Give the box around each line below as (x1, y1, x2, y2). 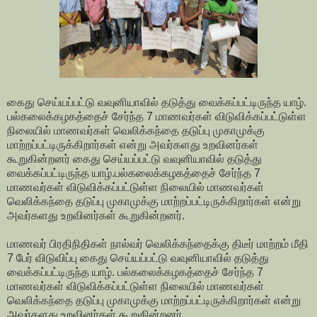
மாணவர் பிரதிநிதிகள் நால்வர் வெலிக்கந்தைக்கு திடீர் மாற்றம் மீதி (7, 238, 309, 250)
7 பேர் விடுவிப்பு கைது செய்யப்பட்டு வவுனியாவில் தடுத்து (7, 252, 269, 265)
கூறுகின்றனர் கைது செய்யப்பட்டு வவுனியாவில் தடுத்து (7, 153, 262, 166)
